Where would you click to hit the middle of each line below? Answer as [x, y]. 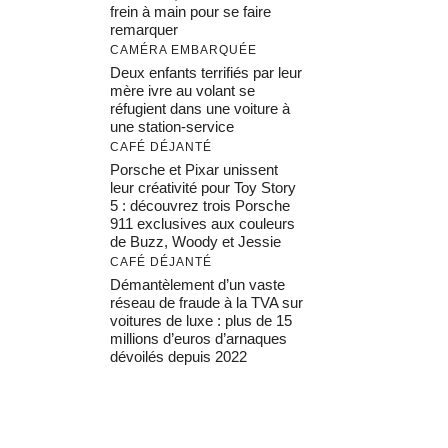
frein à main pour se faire [190, 11]
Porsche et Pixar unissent [194, 169]
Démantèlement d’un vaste [197, 284]
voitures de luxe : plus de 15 [201, 320]
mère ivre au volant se [182, 90]
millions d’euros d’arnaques [198, 338]
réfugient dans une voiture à [200, 108]
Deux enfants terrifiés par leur [206, 72]
